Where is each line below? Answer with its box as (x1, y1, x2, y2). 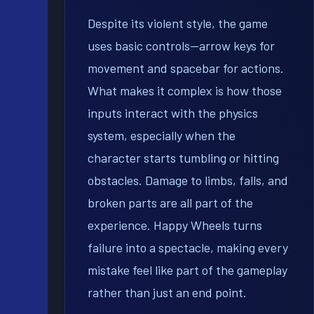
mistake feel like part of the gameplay (88, 262, 287, 278)
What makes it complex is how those (88, 83, 282, 99)
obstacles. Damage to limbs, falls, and (88, 172, 288, 189)
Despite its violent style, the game (88, 15, 268, 32)
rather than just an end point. (88, 285, 247, 301)
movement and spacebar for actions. (88, 60, 284, 76)
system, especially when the (88, 128, 235, 144)
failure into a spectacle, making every (88, 240, 288, 256)
